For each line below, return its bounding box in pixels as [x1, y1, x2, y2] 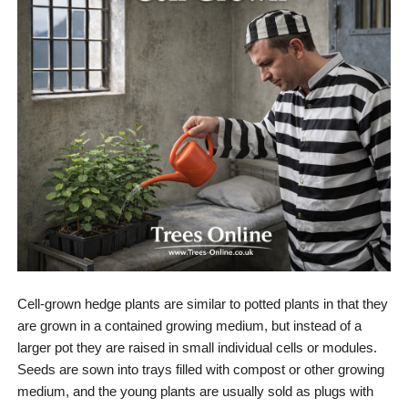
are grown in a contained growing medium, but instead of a [17, 317, 362, 333]
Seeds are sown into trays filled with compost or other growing [17, 361, 384, 377]
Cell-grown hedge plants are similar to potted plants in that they [17, 295, 388, 311]
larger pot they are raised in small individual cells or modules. [17, 339, 377, 355]
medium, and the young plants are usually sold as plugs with [17, 382, 373, 399]
